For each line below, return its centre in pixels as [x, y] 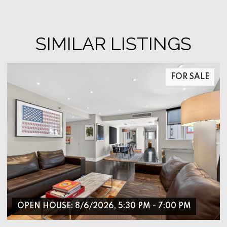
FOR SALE [190, 77]
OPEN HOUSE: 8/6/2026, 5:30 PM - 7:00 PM [104, 206]
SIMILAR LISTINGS [113, 43]
